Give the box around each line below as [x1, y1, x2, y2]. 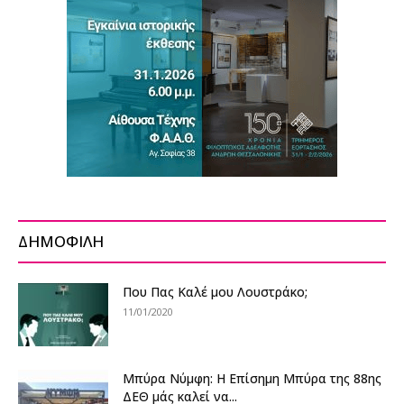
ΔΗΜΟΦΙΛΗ [18, 230, 104, 252]
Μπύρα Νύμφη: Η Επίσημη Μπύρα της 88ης [123, 369, 381, 387]
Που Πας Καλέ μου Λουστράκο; [123, 282, 308, 300]
